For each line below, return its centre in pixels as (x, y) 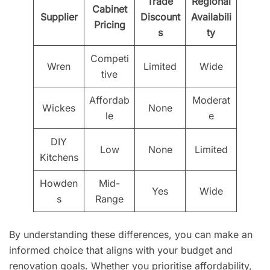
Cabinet (109, 9)
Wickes (59, 108)
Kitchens (59, 157)
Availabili (211, 17)
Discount (160, 17)
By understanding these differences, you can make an (131, 234)
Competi (109, 58)
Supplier (59, 17)
